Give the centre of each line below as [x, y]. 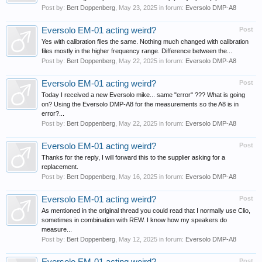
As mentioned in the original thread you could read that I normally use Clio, [146, 211]
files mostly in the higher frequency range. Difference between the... [137, 51]
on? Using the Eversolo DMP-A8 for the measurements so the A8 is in [140, 104]
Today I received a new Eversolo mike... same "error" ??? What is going [143, 95]
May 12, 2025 [138, 239]
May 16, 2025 [138, 177]
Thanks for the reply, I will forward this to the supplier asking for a [133, 157]
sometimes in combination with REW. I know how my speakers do [134, 220]
